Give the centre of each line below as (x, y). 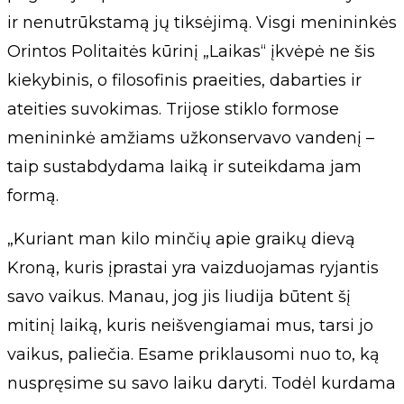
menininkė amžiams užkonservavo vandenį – (191, 138)
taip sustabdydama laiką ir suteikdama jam (184, 167)
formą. (33, 196)
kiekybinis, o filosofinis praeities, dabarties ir (184, 81)
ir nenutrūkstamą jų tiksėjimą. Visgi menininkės (202, 23)
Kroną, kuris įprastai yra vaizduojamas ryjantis (193, 268)
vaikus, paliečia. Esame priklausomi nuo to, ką (193, 355)
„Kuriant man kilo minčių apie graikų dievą (181, 239)
